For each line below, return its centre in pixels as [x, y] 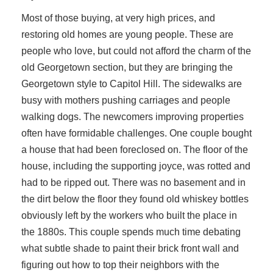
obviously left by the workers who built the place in [129, 215]
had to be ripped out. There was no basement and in [133, 183]
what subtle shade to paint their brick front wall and [130, 248]
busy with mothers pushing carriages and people [126, 100]
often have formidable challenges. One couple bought [136, 133]
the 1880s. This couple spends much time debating [131, 232]
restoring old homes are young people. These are [127, 34]
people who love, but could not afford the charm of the [136, 51]
